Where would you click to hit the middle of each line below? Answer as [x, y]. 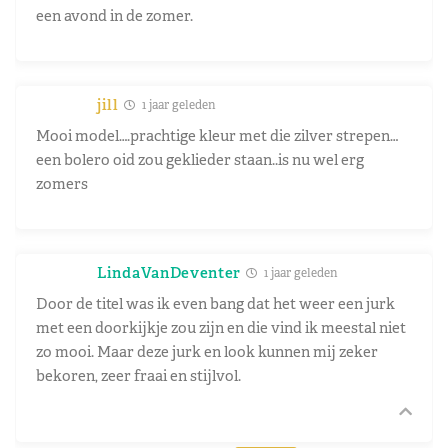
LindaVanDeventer [169, 272]
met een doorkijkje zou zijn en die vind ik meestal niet [221, 327]
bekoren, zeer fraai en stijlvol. [138, 375]
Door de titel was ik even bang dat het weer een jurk [215, 303]
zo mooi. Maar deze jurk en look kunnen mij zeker [207, 351]
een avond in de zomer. [114, 15]
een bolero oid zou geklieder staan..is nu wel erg [200, 159]
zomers [62, 183]
